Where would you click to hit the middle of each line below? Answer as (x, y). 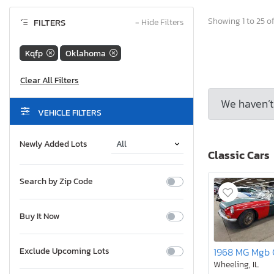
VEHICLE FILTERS (69, 113)
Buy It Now (39, 217)
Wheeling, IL (236, 265)
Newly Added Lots (54, 144)
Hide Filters (161, 23)
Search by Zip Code (56, 182)
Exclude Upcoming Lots (65, 251)
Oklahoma (86, 53)
